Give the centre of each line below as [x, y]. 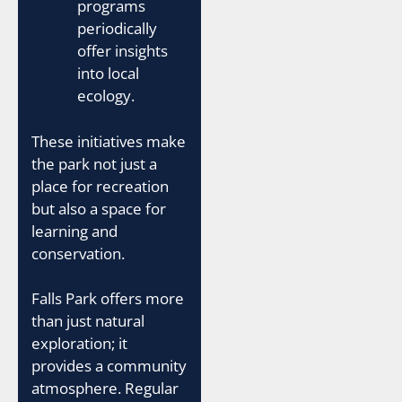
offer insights [122, 51]
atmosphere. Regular [105, 388]
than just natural [88, 321]
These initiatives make [109, 141]
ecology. [106, 96]
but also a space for [99, 208]
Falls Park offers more [108, 298]
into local [108, 73]
